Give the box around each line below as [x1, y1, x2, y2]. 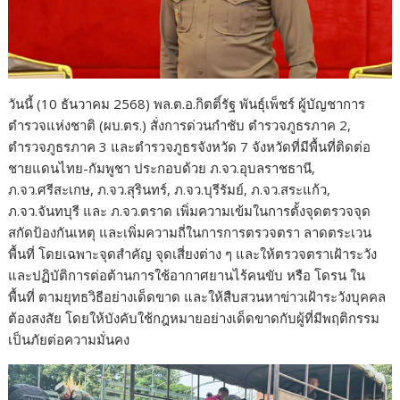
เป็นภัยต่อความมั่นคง [8, 330, 130, 349]
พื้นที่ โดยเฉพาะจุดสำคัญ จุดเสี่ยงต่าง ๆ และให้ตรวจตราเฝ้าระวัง [8, 245, 378, 263]
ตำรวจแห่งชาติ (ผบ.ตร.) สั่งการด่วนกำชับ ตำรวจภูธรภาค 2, [8, 116, 352, 135]
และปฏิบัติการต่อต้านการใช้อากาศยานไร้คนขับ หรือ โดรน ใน [8, 266, 366, 285]
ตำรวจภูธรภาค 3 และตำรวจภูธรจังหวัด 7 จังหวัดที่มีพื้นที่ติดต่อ [8, 137, 371, 156]
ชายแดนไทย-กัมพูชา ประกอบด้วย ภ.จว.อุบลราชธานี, [8, 159, 316, 178]
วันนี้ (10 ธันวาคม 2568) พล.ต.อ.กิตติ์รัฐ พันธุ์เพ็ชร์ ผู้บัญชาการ [8, 95, 366, 113]
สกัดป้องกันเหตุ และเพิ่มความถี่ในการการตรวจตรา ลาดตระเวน [8, 223, 372, 242]
